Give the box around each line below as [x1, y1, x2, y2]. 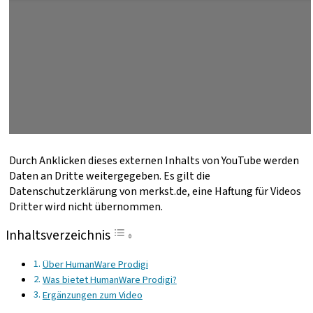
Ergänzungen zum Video [42, 287, 143, 303]
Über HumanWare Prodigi [42, 256, 148, 272]
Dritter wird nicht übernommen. [9, 198, 163, 214]
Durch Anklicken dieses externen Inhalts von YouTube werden [9, 152, 299, 168]
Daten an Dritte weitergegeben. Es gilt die [9, 168, 210, 184]
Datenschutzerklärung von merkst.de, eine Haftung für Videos [9, 183, 301, 199]
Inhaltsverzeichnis [6, 225, 110, 245]
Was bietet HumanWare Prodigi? [42, 272, 177, 287]
